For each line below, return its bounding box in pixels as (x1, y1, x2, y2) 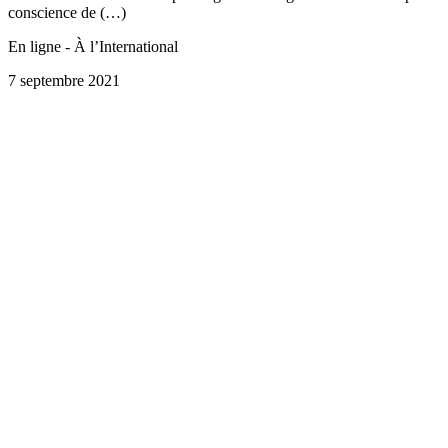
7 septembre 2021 (8, 72, 120, 90)
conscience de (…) (8, 4, 126, 22)
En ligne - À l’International (8, 38, 178, 56)
